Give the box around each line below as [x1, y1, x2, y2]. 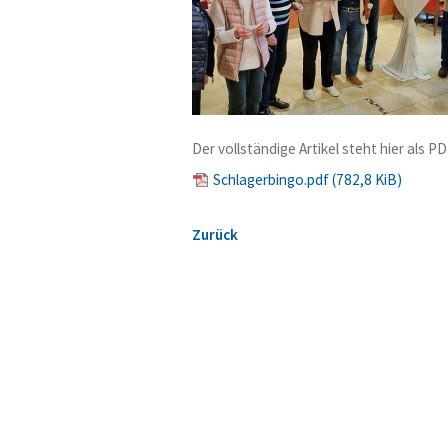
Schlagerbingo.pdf [213, 170, 332, 189]
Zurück [192, 225, 238, 244]
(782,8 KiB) [332, 170, 402, 189]
